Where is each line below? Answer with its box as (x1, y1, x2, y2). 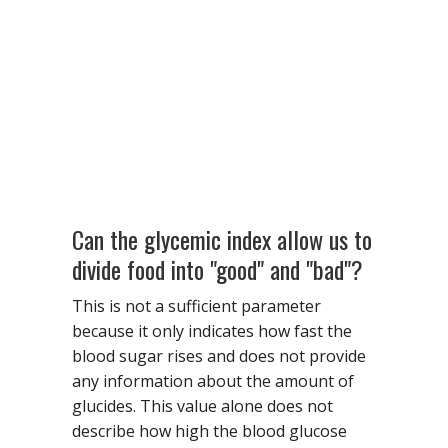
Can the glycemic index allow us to (72, 220, 372, 257)
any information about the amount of (72, 369, 354, 392)
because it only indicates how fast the (72, 319, 352, 342)
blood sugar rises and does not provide (72, 344, 366, 367)
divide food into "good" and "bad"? (72, 250, 363, 287)
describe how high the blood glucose (72, 419, 347, 442)
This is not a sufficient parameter (72, 294, 321, 317)
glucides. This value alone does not (72, 394, 333, 417)
